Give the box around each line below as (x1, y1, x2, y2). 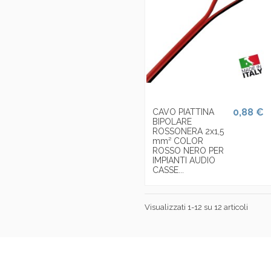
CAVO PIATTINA (152, 106, 214, 117)
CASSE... (152, 165, 184, 175)
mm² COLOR (152, 135, 203, 146)
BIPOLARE (152, 116, 192, 126)
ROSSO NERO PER (152, 145, 224, 155)
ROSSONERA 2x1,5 (152, 126, 224, 136)
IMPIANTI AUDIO (152, 155, 215, 165)
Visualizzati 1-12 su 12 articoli (145, 202, 248, 212)
